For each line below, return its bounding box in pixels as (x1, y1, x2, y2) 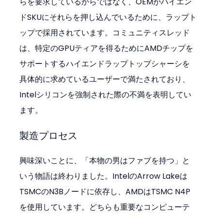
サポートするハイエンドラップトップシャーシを (19, 58, 190, 69)
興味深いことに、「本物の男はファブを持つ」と (19, 155, 190, 166)
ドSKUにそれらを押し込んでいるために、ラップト (19, 11, 197, 23)
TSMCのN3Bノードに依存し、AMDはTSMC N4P (19, 186, 191, 197)
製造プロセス (19, 128, 78, 142)
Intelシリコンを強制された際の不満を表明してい (19, 89, 192, 100)
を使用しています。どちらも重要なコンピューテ (19, 201, 190, 213)
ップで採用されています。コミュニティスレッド (19, 27, 190, 38)
